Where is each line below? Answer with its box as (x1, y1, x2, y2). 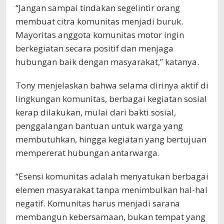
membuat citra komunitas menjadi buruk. (15, 15, 183, 27)
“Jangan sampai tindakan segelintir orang (15, 2, 180, 14)
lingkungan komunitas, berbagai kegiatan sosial (15, 93, 207, 105)
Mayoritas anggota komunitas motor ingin (15, 29, 184, 41)
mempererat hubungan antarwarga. (15, 147, 159, 159)
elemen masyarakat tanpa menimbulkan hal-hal (15, 184, 207, 196)
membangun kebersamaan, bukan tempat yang (15, 211, 205, 223)
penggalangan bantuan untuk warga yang (15, 120, 183, 132)
